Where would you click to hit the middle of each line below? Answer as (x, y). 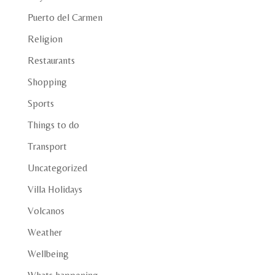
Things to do (53, 125)
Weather (45, 232)
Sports (41, 103)
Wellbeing (48, 254)
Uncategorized (57, 168)
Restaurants (51, 60)
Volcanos (46, 211)
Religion (45, 39)
